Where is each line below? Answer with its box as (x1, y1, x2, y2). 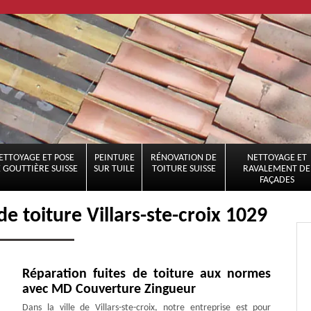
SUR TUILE (94, 164, 135, 174)
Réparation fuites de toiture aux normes (22, 267, 271, 281)
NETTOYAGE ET (246, 153, 307, 163)
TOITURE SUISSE (151, 164, 216, 174)
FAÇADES (259, 175, 294, 185)
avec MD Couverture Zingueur (22, 282, 196, 296)
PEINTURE (94, 153, 135, 163)
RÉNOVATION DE (151, 153, 217, 163)
